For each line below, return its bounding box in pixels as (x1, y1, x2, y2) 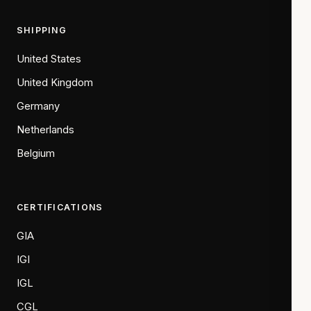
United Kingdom (17, 76, 93, 89)
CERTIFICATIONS (17, 201, 103, 212)
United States (17, 52, 81, 65)
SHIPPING (17, 24, 67, 35)
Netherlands (17, 123, 74, 136)
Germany (17, 99, 60, 112)
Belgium (17, 146, 55, 160)
